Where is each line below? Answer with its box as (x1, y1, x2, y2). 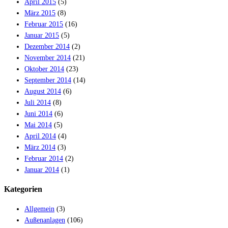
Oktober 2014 (24, 65, 64, 73)
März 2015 (24, 9, 55, 17)
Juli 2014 (24, 98, 51, 106)
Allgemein (24, 205, 54, 213)
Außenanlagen (24, 216, 65, 224)
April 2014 (24, 132, 56, 140)
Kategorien (4, 184, 42, 194)
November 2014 (24, 53, 71, 62)
